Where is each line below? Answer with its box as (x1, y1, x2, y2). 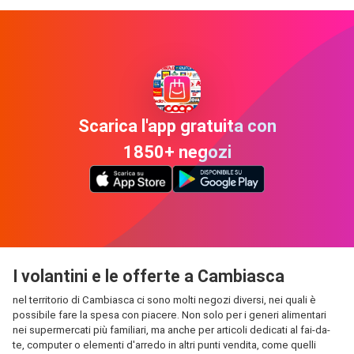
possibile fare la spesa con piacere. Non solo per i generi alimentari (13, 309, 326, 321)
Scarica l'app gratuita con (77, 115, 277, 136)
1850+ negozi (122, 141, 232, 162)
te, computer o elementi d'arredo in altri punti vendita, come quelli (13, 339, 316, 351)
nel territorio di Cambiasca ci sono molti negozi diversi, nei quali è (13, 294, 316, 306)
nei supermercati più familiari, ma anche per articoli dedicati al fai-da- (13, 324, 330, 336)
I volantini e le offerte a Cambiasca (13, 266, 284, 286)
